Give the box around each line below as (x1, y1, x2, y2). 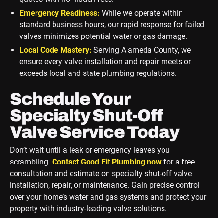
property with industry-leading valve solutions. (9, 204, 167, 214)
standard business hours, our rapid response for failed (19, 20, 204, 30)
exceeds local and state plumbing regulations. (19, 69, 177, 78)
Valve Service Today (9, 123, 180, 142)
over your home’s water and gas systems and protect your (9, 192, 206, 202)
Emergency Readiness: (19, 8, 100, 18)
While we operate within (99, 8, 183, 18)
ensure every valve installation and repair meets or (19, 57, 191, 67)
